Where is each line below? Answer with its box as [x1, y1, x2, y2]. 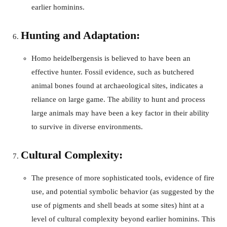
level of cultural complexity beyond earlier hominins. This [31, 214, 215, 223]
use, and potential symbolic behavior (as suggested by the [31, 187, 214, 196]
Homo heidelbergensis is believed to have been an [31, 54, 191, 62]
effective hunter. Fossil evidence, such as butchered [31, 67, 194, 76]
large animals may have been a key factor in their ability [31, 108, 209, 117]
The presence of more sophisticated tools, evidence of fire [31, 173, 214, 182]
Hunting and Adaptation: [21, 28, 140, 42]
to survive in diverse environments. [31, 122, 143, 131]
